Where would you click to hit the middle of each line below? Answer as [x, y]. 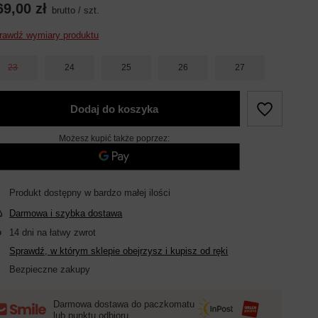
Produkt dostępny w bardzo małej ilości [90, 193]
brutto [64, 10]
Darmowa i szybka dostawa [66, 213]
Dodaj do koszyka [114, 109]
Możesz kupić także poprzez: [114, 138]
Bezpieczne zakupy [50, 269]
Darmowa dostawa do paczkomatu [124, 304]
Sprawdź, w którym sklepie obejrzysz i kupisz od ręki [119, 251]
